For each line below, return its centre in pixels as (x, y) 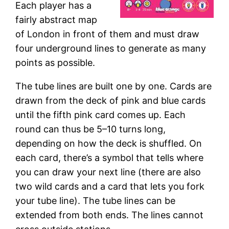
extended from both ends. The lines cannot (110, 215)
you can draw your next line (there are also (108, 172)
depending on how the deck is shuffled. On (109, 143)
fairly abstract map (56, 19)
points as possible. (55, 62)
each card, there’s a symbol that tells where (110, 157)
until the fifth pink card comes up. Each (101, 114)
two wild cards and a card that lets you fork (110, 186)
